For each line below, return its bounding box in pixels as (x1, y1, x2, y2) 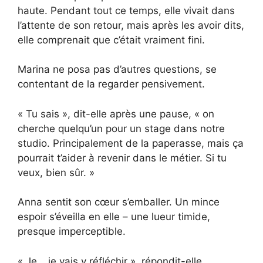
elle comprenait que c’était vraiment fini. (18, 33, 205, 46)
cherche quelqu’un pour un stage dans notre (18, 122, 225, 134)
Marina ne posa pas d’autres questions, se (18, 63, 217, 76)
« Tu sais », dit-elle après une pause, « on (18, 107, 214, 120)
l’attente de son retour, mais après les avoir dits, (18, 19, 244, 31)
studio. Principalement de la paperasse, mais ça (18, 137, 244, 149)
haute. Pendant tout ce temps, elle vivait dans (18, 4, 235, 16)
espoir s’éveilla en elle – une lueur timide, (18, 211, 210, 223)
